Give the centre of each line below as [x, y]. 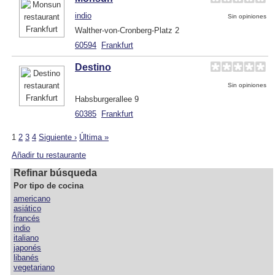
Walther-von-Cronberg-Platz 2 [127, 30]
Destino [93, 67]
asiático [27, 208]
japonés [27, 247]
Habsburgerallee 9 [107, 99]
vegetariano [34, 267]
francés [27, 218]
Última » [94, 137]
